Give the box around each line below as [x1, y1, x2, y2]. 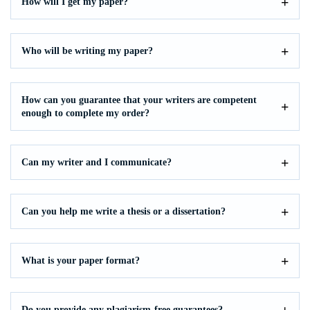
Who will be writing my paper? [21, 46, 153, 56]
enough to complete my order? [21, 108, 149, 118]
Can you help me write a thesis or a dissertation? [21, 206, 226, 217]
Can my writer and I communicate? [21, 157, 172, 167]
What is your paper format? [21, 255, 140, 266]
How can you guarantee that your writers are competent [21, 95, 257, 105]
